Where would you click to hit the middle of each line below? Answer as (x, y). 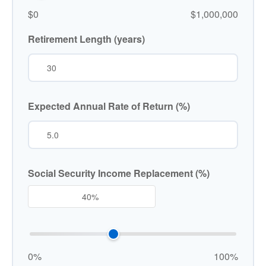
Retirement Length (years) (86, 39)
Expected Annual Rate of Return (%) (109, 106)
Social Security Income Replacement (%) (119, 173)
